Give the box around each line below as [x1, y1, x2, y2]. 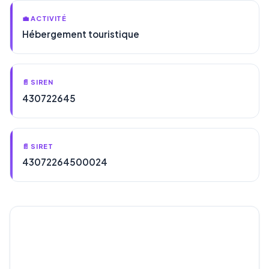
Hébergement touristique [22, 28, 139, 40]
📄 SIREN [22, 77, 53, 86]
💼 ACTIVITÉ [22, 13, 67, 22]
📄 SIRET [22, 141, 53, 150]
